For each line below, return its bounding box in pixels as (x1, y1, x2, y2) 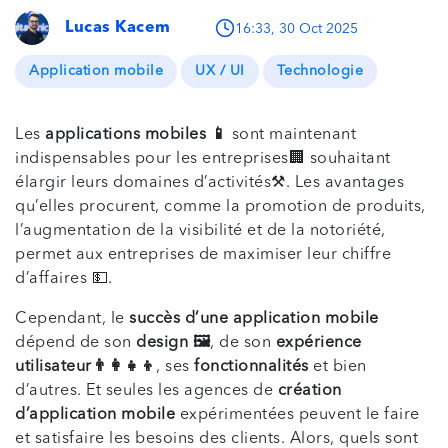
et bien (308, 358, 367, 375)
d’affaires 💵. (15, 270, 113, 287)
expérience (275, 334, 362, 351)
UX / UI (195, 64, 245, 79)
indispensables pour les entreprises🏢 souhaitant (15, 150, 391, 167)
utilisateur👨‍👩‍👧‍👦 (15, 358, 156, 375)
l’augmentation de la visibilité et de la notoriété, (15, 222, 386, 239)
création (277, 382, 342, 399)
